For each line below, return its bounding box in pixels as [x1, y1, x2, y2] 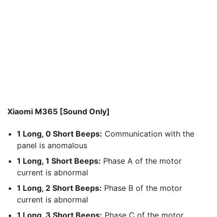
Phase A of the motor [101, 155, 182, 166]
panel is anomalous [17, 140, 87, 150]
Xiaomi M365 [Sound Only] [7, 107, 110, 117]
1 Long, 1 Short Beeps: [17, 155, 101, 166]
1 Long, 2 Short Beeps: [17, 183, 102, 193]
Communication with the [102, 128, 194, 139]
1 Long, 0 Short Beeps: [17, 128, 102, 139]
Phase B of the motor [102, 183, 182, 193]
